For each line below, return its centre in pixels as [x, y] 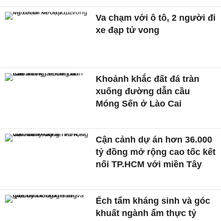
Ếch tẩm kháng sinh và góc [153, 201]
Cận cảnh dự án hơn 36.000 [154, 140]
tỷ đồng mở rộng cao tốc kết [156, 152]
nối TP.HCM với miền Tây [149, 165]
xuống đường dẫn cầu [143, 91]
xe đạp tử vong [128, 30]
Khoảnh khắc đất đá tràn [148, 79]
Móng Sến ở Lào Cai [139, 103]
